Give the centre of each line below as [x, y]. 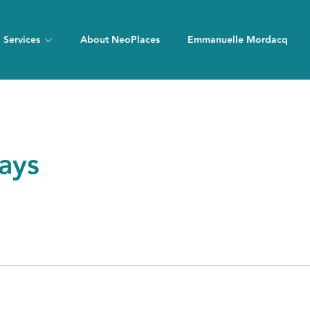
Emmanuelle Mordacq [237, 40]
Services [21, 40]
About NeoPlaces [120, 40]
